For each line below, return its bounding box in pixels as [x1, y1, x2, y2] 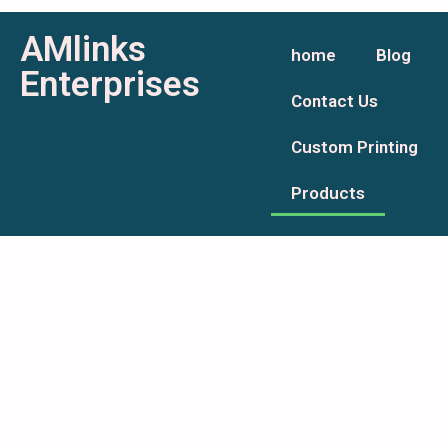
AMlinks [20, 28, 146, 70]
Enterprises [20, 63, 200, 105]
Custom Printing [291, 136, 419, 157]
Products [291, 182, 366, 203]
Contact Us [291, 90, 379, 111]
